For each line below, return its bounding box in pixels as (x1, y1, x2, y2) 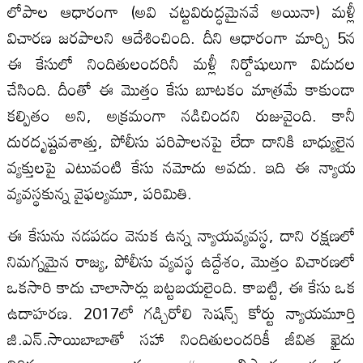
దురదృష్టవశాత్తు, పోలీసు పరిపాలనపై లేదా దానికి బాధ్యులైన (6, 124, 357, 157)
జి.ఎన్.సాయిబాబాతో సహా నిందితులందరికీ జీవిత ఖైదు (6, 322, 357, 355)
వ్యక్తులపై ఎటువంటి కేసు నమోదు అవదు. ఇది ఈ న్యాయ (6, 150, 357, 183)
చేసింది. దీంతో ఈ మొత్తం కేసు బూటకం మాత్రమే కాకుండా (6, 72, 357, 105)
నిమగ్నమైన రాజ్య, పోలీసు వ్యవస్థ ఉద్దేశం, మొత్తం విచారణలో (6, 244, 357, 277)
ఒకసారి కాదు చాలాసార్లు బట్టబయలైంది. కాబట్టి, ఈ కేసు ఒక (6, 270, 357, 303)
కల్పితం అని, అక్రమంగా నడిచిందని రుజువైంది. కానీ (6, 98, 357, 131)
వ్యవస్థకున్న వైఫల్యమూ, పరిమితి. (6, 176, 192, 209)
